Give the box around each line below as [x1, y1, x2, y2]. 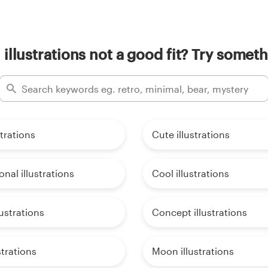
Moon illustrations [152, 245, 234, 257]
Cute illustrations [152, 129, 230, 141]
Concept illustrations [152, 206, 247, 218]
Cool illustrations [152, 167, 229, 179]
